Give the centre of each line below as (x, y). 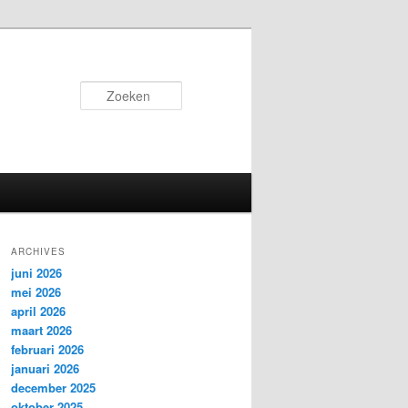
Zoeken (204, 92)
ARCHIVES (38, 252)
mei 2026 (36, 292)
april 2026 (38, 311)
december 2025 (53, 388)
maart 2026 (41, 331)
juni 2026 (36, 273)
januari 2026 (45, 369)
